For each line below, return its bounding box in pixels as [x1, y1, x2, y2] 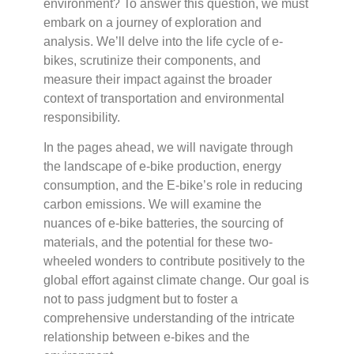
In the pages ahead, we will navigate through [43, 141, 293, 155]
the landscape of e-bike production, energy [43, 160, 281, 174]
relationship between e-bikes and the [43, 330, 250, 345]
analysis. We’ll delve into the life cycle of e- [43, 34, 283, 48]
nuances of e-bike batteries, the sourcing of [43, 217, 283, 231]
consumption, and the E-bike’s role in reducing [43, 179, 303, 193]
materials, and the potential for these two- [43, 235, 273, 250]
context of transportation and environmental [43, 91, 284, 105]
